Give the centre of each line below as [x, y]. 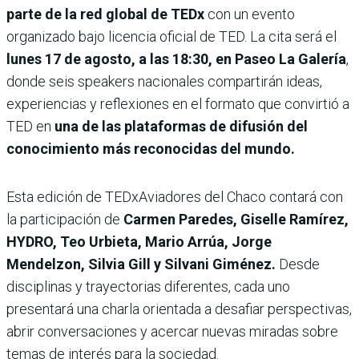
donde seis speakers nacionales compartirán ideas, [164, 81]
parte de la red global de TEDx [107, 14]
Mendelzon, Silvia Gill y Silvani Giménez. [141, 264]
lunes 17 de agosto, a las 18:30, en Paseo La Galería [176, 58]
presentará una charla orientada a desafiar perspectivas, [179, 309]
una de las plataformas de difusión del [181, 126]
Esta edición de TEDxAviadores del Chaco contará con [175, 196]
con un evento [251, 14]
